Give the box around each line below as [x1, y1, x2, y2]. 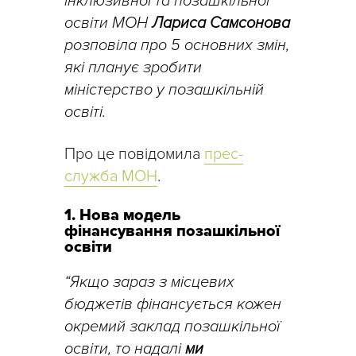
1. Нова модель [64, 205, 180, 225]
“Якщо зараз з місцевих [64, 272, 234, 292]
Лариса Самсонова [152, 13, 290, 33]
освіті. [64, 102, 106, 122]
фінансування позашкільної [64, 221, 280, 241]
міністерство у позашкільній [64, 79, 264, 99]
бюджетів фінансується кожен [64, 294, 281, 314]
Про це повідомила [64, 144, 204, 164]
